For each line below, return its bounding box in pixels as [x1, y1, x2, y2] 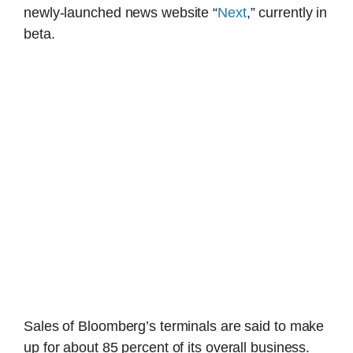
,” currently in [246, 5, 328, 21]
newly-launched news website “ [24, 5, 218, 21]
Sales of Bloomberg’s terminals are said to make [24, 318, 325, 334]
